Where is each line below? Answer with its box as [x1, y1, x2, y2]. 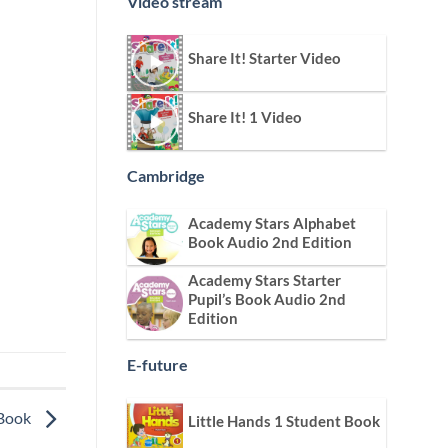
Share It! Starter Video [188, 48, 341, 67]
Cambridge [127, 165, 205, 185]
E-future [127, 354, 188, 374]
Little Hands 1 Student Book [188, 411, 380, 430]
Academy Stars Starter [188, 270, 341, 289]
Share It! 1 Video [188, 107, 302, 126]
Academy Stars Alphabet [188, 213, 356, 232]
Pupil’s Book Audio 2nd [188, 289, 346, 308]
